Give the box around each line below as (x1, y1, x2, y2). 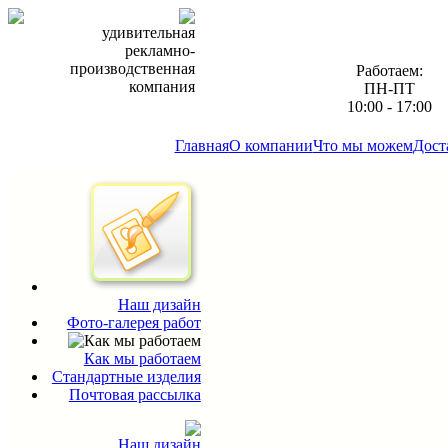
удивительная (101, 24, 195, 41)
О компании (228, 137, 313, 154)
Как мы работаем (83, 350, 201, 367)
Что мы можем (312, 137, 413, 154)
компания (128, 78, 195, 95)
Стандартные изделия (51, 368, 201, 385)
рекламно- (124, 42, 195, 59)
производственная (69, 60, 195, 77)
